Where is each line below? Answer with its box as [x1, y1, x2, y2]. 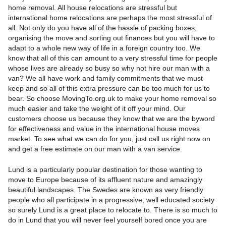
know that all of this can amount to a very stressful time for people [8, 54, 217, 63]
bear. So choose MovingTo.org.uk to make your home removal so [8, 94, 216, 103]
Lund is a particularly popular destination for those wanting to [8, 165, 202, 174]
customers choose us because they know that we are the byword [8, 115, 215, 123]
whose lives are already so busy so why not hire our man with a [8, 64, 210, 73]
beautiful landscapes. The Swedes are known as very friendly [8, 186, 203, 194]
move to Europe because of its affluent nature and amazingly [8, 176, 202, 184]
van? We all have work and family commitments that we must [8, 74, 203, 83]
